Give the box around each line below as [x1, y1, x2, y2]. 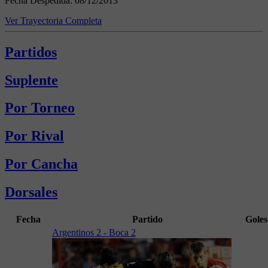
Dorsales [5, 184, 57, 200]
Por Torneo [5, 100, 75, 116]
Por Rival [5, 128, 64, 144]
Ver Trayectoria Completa [5, 15, 102, 26]
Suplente [5, 72, 58, 88]
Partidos [5, 44, 57, 60]
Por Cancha [5, 156, 78, 172]
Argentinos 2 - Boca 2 [52, 227, 136, 238]
